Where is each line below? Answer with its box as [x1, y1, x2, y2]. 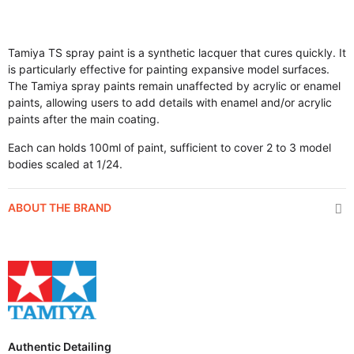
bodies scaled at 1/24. [8, 157, 122, 171]
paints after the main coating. [8, 112, 160, 126]
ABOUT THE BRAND [8, 201, 111, 214]
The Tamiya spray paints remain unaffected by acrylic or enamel [8, 79, 341, 92]
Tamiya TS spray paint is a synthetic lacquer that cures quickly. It [8, 46, 346, 59]
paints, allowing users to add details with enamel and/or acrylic [8, 96, 332, 109]
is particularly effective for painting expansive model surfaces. [8, 62, 330, 76]
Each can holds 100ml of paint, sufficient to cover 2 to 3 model [8, 141, 331, 154]
